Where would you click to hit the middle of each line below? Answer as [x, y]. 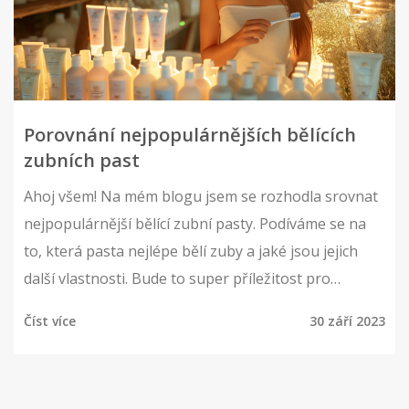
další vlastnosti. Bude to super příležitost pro [177, 279]
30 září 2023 [347, 321]
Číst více [50, 321]
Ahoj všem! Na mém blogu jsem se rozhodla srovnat [201, 197]
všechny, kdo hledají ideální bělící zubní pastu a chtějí [204, 306]
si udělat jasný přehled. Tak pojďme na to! [166, 334]
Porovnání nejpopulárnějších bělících [190, 135]
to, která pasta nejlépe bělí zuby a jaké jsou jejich [191, 252]
